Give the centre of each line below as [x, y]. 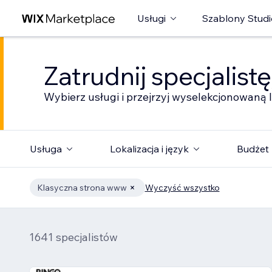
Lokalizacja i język [149, 149]
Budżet [253, 149]
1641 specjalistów [73, 237]
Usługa [46, 149]
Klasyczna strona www [82, 188]
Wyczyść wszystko [182, 188]
